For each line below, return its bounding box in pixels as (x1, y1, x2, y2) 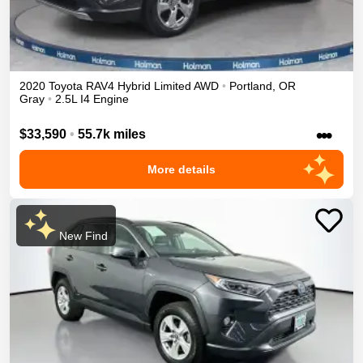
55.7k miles (78, 126, 146, 141)
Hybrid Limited (117, 79, 191, 93)
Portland (229, 79, 272, 93)
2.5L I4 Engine (55, 92, 129, 106)
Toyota (49, 79, 83, 93)
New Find (55, 228, 108, 242)
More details (147, 162, 216, 176)
